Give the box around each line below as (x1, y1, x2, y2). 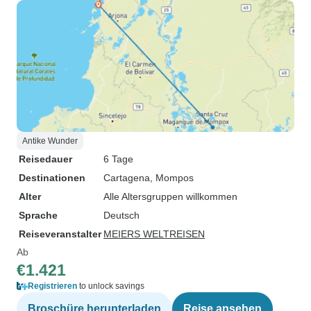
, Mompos (150, 172, 194, 183)
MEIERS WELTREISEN (103, 228, 205, 239)
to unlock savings (77, 281, 144, 291)
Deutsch (103, 210, 140, 221)
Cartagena (103, 172, 150, 183)
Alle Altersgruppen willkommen (103, 191, 237, 202)
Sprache (19, 210, 58, 221)
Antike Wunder (22, 136, 78, 146)
